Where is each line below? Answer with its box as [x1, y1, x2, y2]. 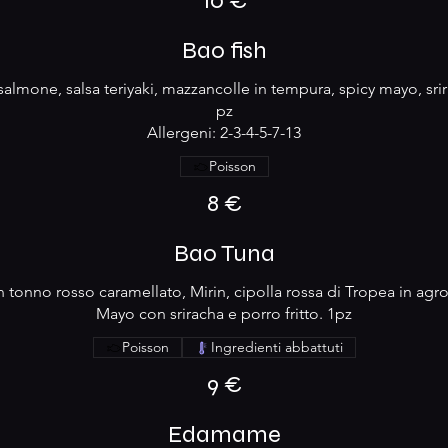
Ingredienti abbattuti [210, 338, 343, 356]
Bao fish [181, 36, 267, 65]
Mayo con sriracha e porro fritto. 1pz [96, 304, 352, 323]
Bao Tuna [173, 239, 275, 268]
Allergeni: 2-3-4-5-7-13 [147, 123, 301, 142]
